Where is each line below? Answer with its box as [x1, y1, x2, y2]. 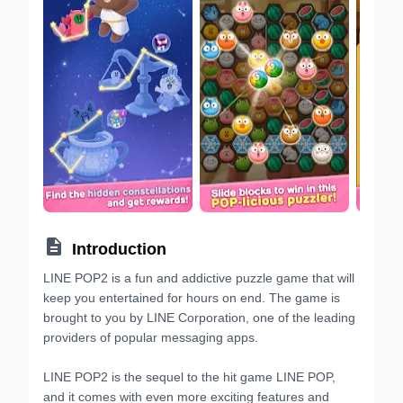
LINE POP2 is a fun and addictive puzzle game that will [43, 270, 354, 282]
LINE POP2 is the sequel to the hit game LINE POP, [43, 369, 336, 381]
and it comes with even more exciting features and [43, 389, 329, 401]
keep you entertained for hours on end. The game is [43, 290, 340, 302]
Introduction [72, 238, 166, 255]
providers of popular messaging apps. [43, 329, 258, 342]
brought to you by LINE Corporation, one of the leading [43, 309, 355, 322]
